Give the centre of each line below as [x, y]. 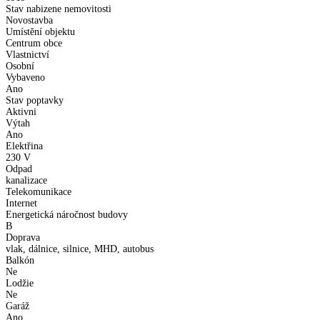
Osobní [20, 66]
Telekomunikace [39, 191]
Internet [21, 203]
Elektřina [24, 146]
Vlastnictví [27, 54]
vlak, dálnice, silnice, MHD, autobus [80, 249]
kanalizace [26, 180]
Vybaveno [25, 77]
